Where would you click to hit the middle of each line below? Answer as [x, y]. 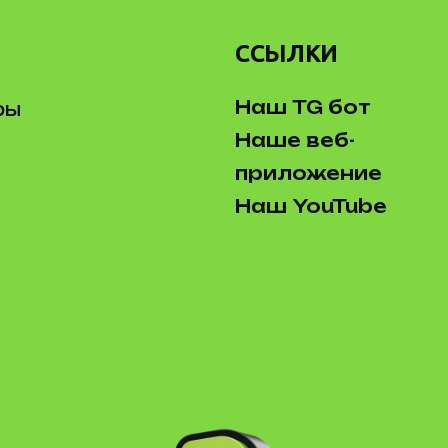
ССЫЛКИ [286, 53]
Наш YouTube [311, 206]
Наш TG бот [303, 107]
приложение [309, 173]
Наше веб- [295, 140]
